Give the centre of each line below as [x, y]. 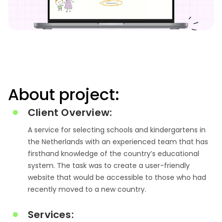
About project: [64, 94]
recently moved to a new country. [87, 189]
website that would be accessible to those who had [117, 177]
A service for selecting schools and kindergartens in [117, 130]
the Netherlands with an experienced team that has [118, 142]
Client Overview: [70, 112]
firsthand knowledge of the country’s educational [113, 154]
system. [42, 166]
